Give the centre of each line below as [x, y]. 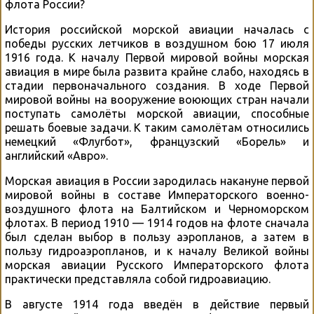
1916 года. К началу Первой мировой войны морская [157, 58]
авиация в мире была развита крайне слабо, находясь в [157, 72]
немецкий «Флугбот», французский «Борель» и [157, 142]
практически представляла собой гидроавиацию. [138, 279]
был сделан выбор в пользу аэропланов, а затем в [157, 237]
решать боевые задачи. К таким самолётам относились [157, 128]
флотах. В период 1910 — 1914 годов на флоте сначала [157, 223]
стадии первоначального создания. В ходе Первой [157, 86]
